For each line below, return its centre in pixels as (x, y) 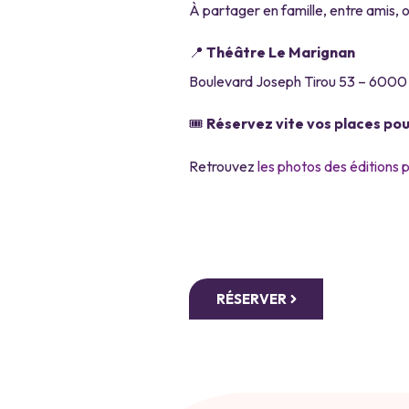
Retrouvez (223, 166)
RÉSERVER (252, 299)
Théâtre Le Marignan (281, 52)
